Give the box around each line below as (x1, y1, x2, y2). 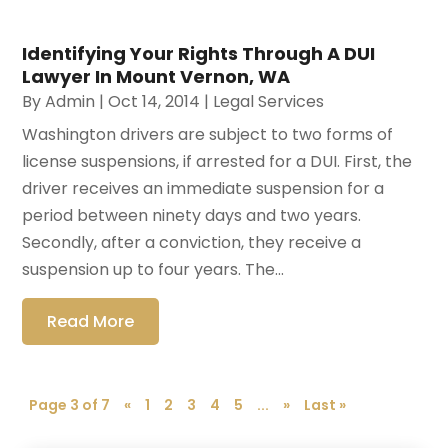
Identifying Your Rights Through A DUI (22, 40, 376, 66)
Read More (47, 309, 135, 333)
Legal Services (213, 89, 325, 113)
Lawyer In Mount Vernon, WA (22, 63, 291, 89)
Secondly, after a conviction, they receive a (22, 230, 362, 254)
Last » (304, 394, 347, 415)
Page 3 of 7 (29, 394, 111, 415)
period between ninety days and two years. (22, 203, 362, 227)
